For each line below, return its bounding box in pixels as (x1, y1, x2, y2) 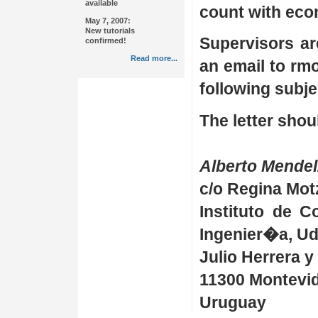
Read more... (131, 53, 177, 62)
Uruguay (199, 292, 266, 312)
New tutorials (85, 26, 135, 35)
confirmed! (85, 35, 126, 45)
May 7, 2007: (85, 16, 131, 25)
